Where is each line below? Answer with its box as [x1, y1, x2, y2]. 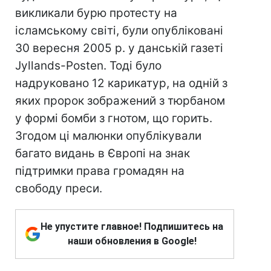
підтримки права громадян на [15, 164, 184, 178]
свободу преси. [15, 181, 102, 195]
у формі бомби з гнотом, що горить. [15, 111, 212, 125]
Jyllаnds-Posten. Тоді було [15, 59, 162, 73]
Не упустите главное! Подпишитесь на [41, 221, 223, 232]
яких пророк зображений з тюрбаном [15, 94, 225, 108]
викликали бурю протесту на [15, 6, 177, 20]
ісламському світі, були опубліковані [15, 24, 223, 38]
